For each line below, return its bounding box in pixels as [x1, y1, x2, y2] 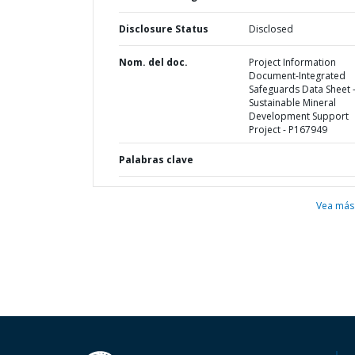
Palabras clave [119, 153, 193, 166]
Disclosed [248, 22, 293, 36]
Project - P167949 [248, 123, 327, 136]
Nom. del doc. [119, 55, 188, 69]
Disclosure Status [119, 22, 208, 36]
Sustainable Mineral [248, 96, 336, 109]
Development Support [248, 109, 349, 123]
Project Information [248, 55, 336, 69]
